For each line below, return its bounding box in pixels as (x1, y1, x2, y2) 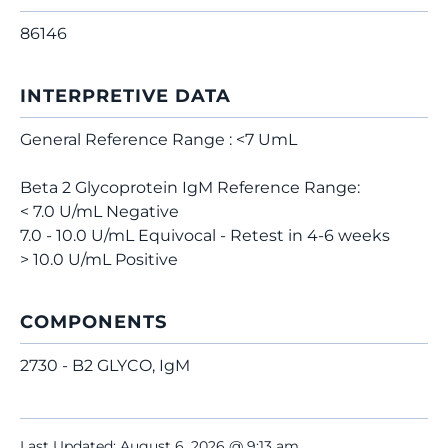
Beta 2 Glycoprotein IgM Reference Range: (20, 178, 360, 197)
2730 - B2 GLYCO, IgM (20, 356, 190, 375)
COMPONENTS (20, 311, 167, 333)
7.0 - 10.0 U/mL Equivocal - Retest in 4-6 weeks (20, 226, 390, 245)
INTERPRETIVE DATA (20, 85, 231, 107)
